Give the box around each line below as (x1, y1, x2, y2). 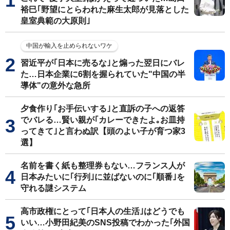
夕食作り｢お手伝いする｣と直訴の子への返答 (21, 104, 185, 113)
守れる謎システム (21, 184, 86, 193)
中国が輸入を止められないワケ (26, 42, 112, 49)
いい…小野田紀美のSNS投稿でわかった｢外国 (21, 218, 190, 227)
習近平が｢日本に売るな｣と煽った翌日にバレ (21, 59, 185, 67)
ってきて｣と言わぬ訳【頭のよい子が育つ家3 (21, 127, 185, 136)
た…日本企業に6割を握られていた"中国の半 (21, 70, 185, 79)
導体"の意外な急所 (21, 81, 90, 90)
